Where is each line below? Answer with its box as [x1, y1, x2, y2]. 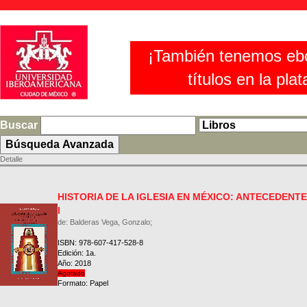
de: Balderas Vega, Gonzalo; [58, 218, 152, 226]
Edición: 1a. [58, 249, 96, 257]
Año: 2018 [58, 259, 91, 267]
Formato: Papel [58, 279, 108, 287]
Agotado [58, 269, 85, 277]
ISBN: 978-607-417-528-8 [58, 238, 143, 247]
